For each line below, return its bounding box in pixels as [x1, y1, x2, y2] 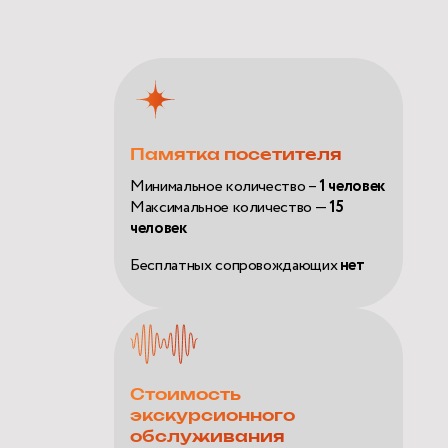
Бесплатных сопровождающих [130, 253, 338, 277]
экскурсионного [130, 407, 296, 424]
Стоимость [130, 386, 242, 403]
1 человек [319, 174, 385, 198]
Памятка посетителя [130, 146, 343, 163]
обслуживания [130, 428, 286, 445]
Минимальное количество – [130, 174, 320, 198]
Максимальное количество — [130, 195, 329, 219]
